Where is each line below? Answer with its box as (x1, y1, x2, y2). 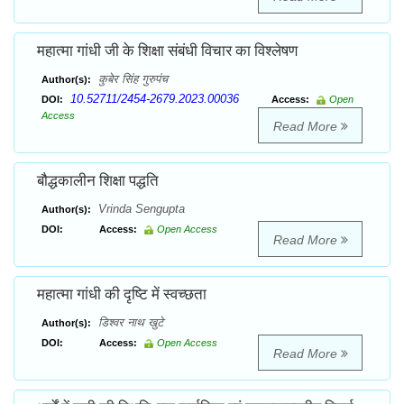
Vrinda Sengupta (95, 202, 185, 216)
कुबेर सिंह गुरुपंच (95, 72, 168, 87)
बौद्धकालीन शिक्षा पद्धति (37, 171, 159, 190)
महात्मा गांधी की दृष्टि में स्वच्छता (37, 285, 207, 304)
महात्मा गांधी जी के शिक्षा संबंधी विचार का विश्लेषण (37, 41, 298, 60)
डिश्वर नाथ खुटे (95, 316, 163, 330)
